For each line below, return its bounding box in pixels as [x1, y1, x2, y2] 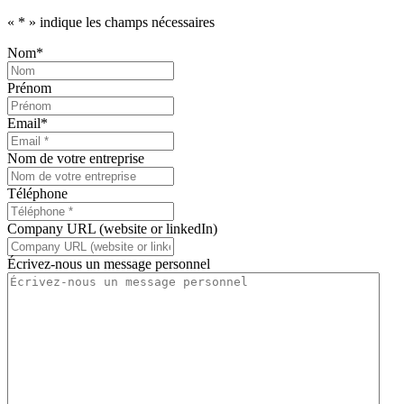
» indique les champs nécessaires [25, 14, 215, 31]
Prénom [7, 80, 51, 96]
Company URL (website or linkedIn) [7, 221, 217, 237]
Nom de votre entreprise [7, 151, 144, 167]
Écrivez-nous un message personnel [7, 256, 210, 272]
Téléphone [7, 186, 68, 202]
